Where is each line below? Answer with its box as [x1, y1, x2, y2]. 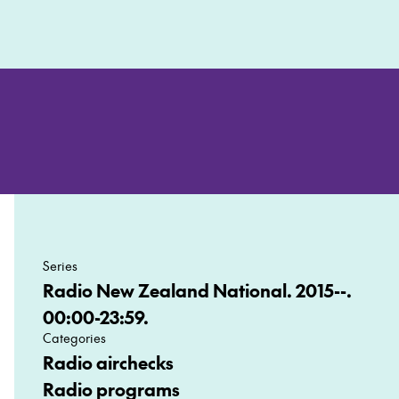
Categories [43, 329, 106, 346]
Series [43, 256, 77, 274]
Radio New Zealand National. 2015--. [43, 278, 352, 303]
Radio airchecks [43, 350, 174, 375]
